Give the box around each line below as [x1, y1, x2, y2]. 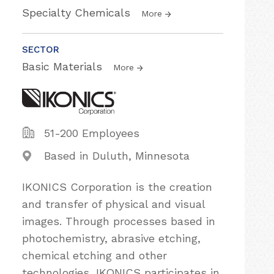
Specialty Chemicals [22, 6, 134, 19]
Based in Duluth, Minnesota [44, 149, 190, 162]
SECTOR [22, 44, 59, 55]
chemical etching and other [22, 249, 167, 262]
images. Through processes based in [22, 215, 215, 228]
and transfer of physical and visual [22, 198, 205, 210]
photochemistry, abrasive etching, [22, 232, 201, 245]
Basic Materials [22, 60, 106, 73]
